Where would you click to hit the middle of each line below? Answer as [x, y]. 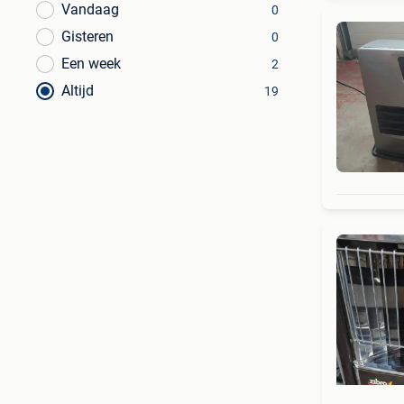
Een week [91, 64]
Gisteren [87, 37]
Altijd [78, 91]
